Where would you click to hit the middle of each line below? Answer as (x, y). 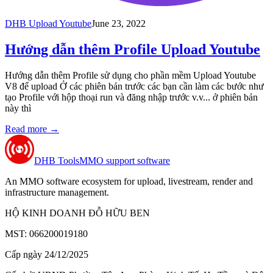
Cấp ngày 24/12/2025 (47, 254)
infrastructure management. (57, 192)
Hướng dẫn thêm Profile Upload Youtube (133, 49)
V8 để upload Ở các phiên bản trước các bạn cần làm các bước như (134, 86)
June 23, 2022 (119, 24)
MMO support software (125, 160)
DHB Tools (57, 160)
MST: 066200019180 (46, 233)
